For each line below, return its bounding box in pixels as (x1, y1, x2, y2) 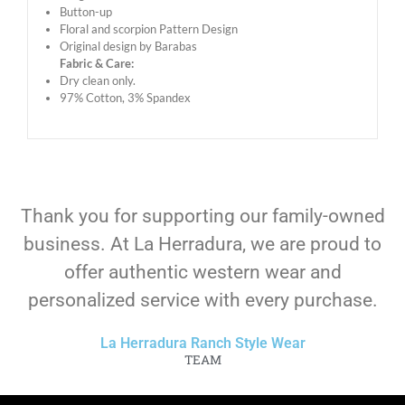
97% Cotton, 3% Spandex (60, 89, 191, 105)
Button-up (60, 4, 112, 19)
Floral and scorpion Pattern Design (60, 21, 238, 36)
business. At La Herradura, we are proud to (24, 232, 381, 255)
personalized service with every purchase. (27, 288, 378, 311)
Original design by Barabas (60, 38, 197, 53)
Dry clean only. (60, 72, 136, 88)
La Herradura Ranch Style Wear (99, 334, 306, 352)
